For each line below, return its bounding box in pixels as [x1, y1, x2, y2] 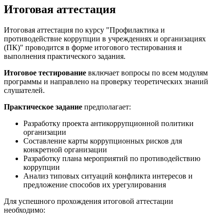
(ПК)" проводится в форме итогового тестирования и [4, 43, 182, 52]
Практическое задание [4, 102, 82, 111]
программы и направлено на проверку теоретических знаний [4, 77, 208, 86]
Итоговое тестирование [4, 68, 86, 77]
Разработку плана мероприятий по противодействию [23, 154, 200, 163]
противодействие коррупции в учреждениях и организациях [4, 34, 206, 43]
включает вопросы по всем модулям [86, 68, 208, 77]
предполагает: [82, 102, 131, 111]
